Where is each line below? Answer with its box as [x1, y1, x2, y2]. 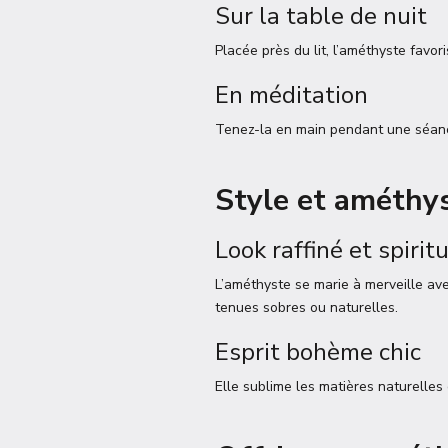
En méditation [215, 79, 368, 111]
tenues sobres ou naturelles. [215, 298, 398, 317]
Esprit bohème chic [215, 336, 421, 368]
